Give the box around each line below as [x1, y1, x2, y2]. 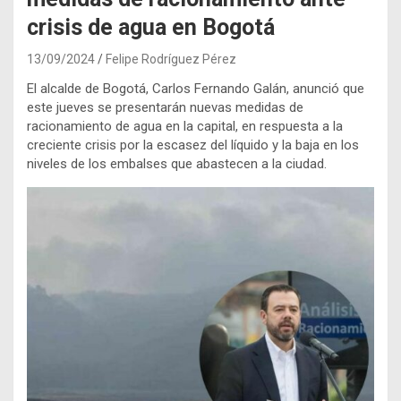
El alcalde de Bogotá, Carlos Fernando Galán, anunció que [27, 80, 364, 97]
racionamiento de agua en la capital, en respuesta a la [27, 117, 343, 134]
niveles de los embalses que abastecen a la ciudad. [27, 155, 327, 172]
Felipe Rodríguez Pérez [106, 51, 236, 66]
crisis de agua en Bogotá [27, 13, 275, 40]
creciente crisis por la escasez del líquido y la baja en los [27, 136, 359, 153]
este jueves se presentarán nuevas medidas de [27, 98, 303, 115]
